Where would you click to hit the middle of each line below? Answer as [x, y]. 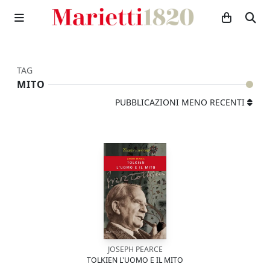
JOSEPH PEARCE [135, 249]
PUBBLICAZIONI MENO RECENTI [180, 102]
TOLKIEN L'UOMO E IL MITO [135, 260]
